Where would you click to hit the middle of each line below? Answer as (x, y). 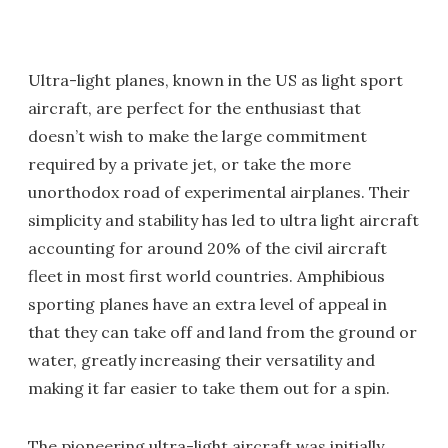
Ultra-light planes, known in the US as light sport (215, 80)
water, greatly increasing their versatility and (201, 360)
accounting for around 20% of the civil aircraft (207, 248)
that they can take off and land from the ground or (222, 332)
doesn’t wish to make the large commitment (197, 136)
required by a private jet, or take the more (189, 164)
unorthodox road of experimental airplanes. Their (219, 192)
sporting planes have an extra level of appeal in (207, 304)
